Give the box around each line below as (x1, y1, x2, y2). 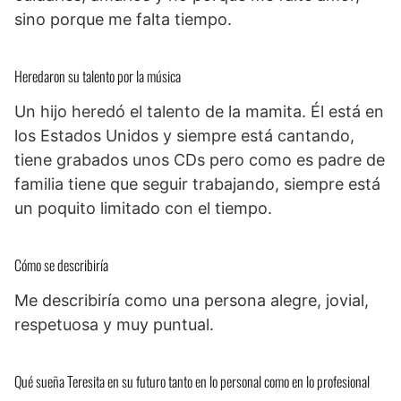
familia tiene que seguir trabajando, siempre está (14, 174, 380, 193)
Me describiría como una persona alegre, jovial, (14, 290, 369, 310)
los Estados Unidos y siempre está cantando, (14, 125, 354, 145)
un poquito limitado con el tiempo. (14, 198, 272, 218)
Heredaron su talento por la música (14, 64, 181, 87)
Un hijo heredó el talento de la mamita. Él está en (14, 101, 384, 121)
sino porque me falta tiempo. (14, 9, 232, 29)
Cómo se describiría (14, 253, 108, 276)
